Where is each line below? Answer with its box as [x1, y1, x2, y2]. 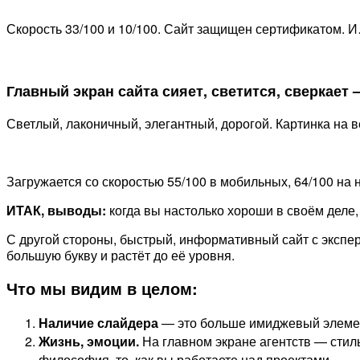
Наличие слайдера [39, 313, 158, 332]
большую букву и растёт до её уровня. [6, 245, 235, 264]
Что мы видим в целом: [6, 276, 198, 301]
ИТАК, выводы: [6, 200, 106, 219]
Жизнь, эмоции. [39, 331, 139, 350]
